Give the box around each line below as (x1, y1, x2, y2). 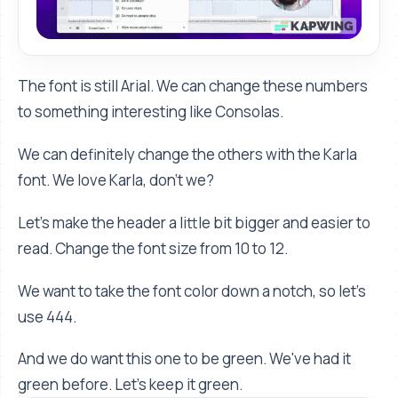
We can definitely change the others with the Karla (18, 143, 357, 164)
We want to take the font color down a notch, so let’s (18, 280, 366, 301)
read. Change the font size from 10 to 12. (18, 237, 288, 259)
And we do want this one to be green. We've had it (18, 348, 351, 370)
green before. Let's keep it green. (18, 374, 243, 395)
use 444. (18, 306, 76, 327)
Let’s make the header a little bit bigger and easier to (18, 211, 370, 233)
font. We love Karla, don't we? (18, 169, 214, 190)
